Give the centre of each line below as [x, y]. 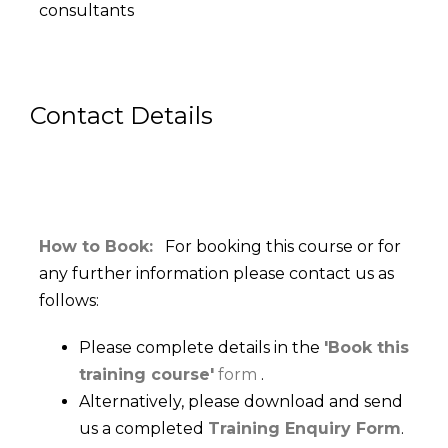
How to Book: [96, 247]
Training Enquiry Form [304, 429]
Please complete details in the [201, 348]
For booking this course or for [277, 247]
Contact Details [121, 116]
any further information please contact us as [216, 274]
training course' [146, 375]
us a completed [143, 429]
